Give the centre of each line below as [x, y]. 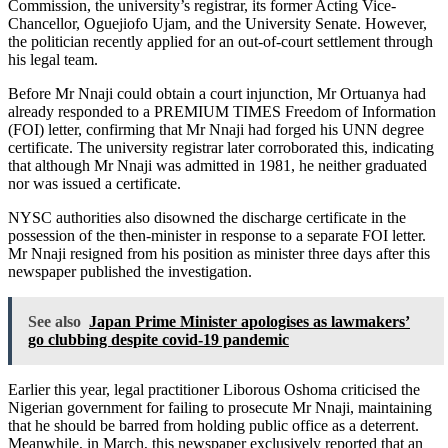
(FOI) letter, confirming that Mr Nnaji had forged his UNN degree [216, 129]
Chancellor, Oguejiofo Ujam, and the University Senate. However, [217, 23]
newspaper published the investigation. [130, 271]
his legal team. [53, 59]
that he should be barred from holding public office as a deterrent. [213, 425]
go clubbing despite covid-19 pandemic [158, 339]
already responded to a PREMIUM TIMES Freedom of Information [222, 111]
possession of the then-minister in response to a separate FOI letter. [217, 235]
